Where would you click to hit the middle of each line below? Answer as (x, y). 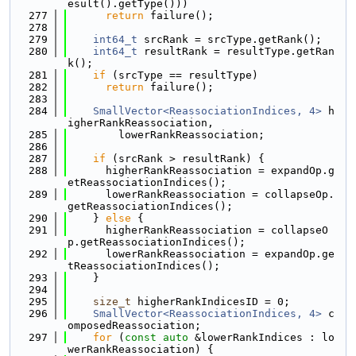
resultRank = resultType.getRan (236, 51)
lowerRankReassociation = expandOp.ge (201, 254)
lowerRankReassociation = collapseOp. (201, 194)
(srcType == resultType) (182, 75)
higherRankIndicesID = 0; (211, 302)
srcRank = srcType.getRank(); (230, 39)
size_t (112, 302)
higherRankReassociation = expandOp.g (201, 170)
